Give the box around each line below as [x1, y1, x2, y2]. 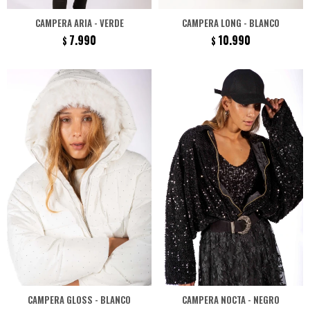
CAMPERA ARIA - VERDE [35, 15, 124, 30]
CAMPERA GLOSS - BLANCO [28, 293, 131, 307]
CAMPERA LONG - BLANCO [182, 15, 280, 30]
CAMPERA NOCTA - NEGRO [182, 293, 280, 307]
